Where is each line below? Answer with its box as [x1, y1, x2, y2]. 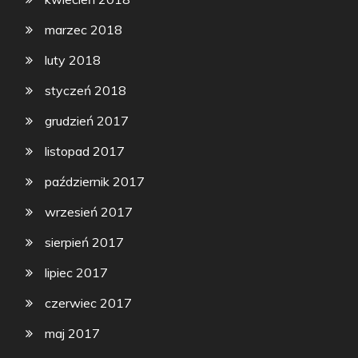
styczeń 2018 [45, 82, 127, 99]
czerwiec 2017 [45, 295, 133, 312]
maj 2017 [45, 325, 101, 342]
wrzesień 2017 [45, 204, 133, 221]
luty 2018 [45, 52, 101, 69]
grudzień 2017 [45, 113, 129, 129]
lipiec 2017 [45, 265, 109, 281]
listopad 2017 [45, 143, 125, 160]
